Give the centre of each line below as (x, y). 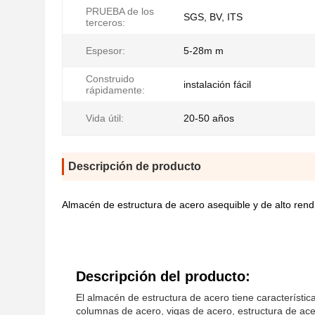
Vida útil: (105, 118)
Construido (110, 79)
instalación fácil (217, 84)
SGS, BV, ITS (213, 17)
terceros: (105, 22)
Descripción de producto (135, 166)
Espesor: (105, 51)
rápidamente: (115, 90)
